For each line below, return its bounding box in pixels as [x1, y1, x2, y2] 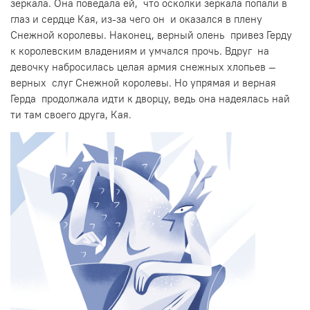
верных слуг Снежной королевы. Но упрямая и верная [10, 75, 276, 89]
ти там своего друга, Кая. [10, 107, 131, 121]
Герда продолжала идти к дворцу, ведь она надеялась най [10, 91, 290, 105]
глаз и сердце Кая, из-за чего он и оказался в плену [10, 12, 262, 26]
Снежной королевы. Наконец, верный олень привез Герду [10, 28, 292, 42]
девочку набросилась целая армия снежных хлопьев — [10, 60, 276, 73]
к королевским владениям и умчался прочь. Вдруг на [10, 44, 269, 57]
